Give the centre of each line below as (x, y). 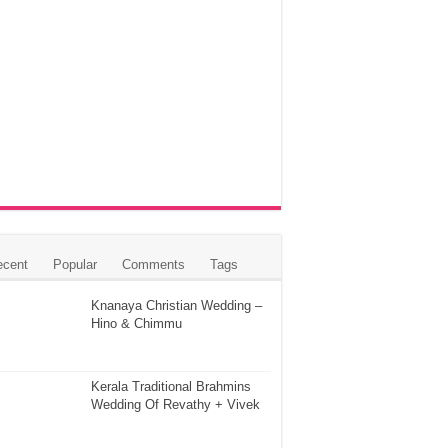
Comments (153, 264)
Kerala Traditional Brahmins (171, 387)
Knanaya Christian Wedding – (176, 305)
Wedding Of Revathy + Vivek (175, 405)
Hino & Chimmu (136, 323)
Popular (75, 264)
